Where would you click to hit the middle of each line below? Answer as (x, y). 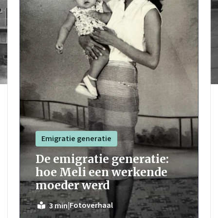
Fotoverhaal (91, 206)
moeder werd (72, 185)
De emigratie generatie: (102, 159)
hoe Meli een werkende (101, 172)
